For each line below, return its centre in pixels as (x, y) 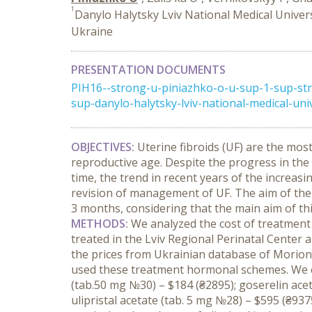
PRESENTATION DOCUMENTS (148, 70)
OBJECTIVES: (104, 147)
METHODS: (101, 224)
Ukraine (92, 31)
